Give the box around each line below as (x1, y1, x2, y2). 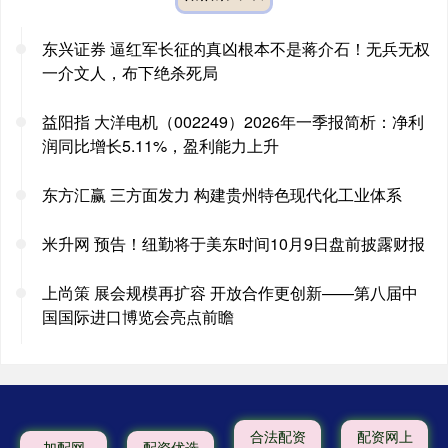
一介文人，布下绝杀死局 (42, 60, 218, 84)
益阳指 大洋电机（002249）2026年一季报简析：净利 (42, 109, 424, 133)
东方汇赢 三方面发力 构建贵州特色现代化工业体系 (42, 182, 402, 206)
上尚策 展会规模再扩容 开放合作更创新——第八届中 (42, 280, 418, 304)
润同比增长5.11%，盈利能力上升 (42, 133, 279, 157)
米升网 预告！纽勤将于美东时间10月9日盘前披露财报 (42, 231, 425, 255)
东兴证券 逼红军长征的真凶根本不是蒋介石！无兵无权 (42, 36, 430, 60)
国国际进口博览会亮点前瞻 (42, 304, 234, 328)
